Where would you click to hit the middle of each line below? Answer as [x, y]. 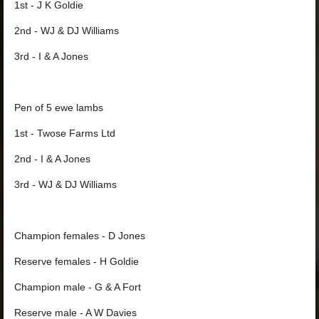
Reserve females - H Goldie [77, 261]
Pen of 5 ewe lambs [59, 108]
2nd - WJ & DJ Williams [67, 31]
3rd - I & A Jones [51, 56]
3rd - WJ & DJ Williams [66, 184]
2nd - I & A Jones [52, 159]
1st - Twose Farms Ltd [65, 133]
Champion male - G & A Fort [78, 287]
